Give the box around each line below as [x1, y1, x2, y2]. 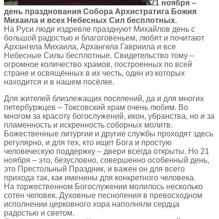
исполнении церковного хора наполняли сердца [4, 199, 179, 208]
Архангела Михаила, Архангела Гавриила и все [4, 42, 176, 51]
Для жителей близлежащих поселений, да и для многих [4, 94, 204, 103]
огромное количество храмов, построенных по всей [4, 60, 192, 68]
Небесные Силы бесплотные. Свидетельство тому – [4, 51, 194, 60]
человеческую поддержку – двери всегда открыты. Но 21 [4, 147, 209, 155]
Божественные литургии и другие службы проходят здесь [4, 129, 213, 138]
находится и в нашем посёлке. [4, 77, 114, 86]
